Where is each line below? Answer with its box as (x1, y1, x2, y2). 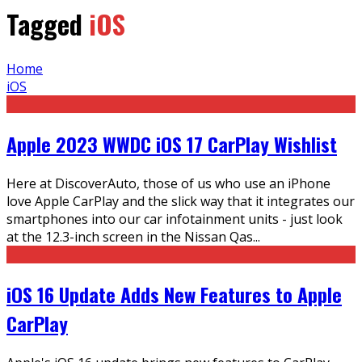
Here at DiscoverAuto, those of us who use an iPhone (6, 175, 330, 192)
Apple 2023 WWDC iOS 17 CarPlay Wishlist (6, 129, 337, 159)
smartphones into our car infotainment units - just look (6, 210, 343, 228)
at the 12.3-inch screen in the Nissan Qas (6, 228, 253, 246)
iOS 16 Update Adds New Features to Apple (6, 279, 342, 309)
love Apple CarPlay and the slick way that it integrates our (6, 192, 355, 210)
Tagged (6, 4, 89, 43)
